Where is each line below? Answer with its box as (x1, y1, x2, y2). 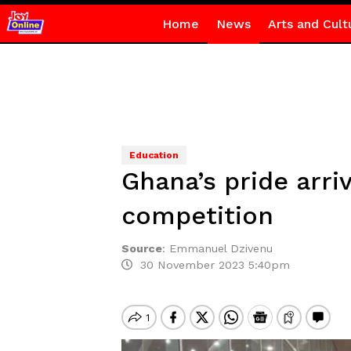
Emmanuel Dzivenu (168, 242, 273, 255)
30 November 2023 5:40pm (132, 259, 290, 271)
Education (128, 150, 179, 161)
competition (121, 201, 273, 230)
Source (121, 242, 162, 255)
